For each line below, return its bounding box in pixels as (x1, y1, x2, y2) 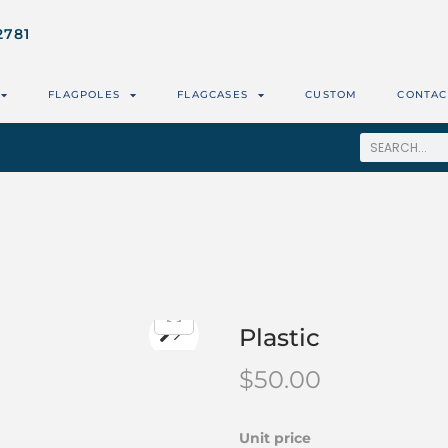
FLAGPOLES (48, 89, 121, 101)
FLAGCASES (177, 89, 249, 101)
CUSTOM (305, 89, 358, 101)
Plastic (239, 323, 320, 353)
